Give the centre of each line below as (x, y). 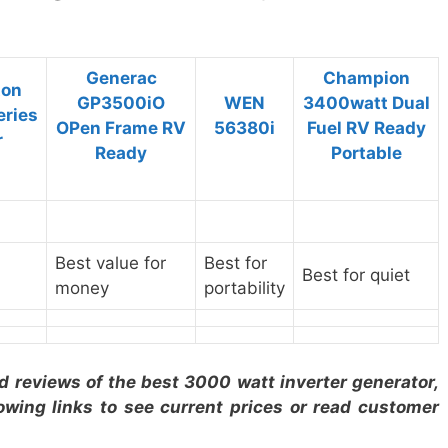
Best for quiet (356, 275)
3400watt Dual (366, 103)
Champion (366, 78)
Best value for (110, 263)
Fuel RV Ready (366, 128)
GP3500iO (121, 103)
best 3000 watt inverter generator (288, 381)
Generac (121, 78)
